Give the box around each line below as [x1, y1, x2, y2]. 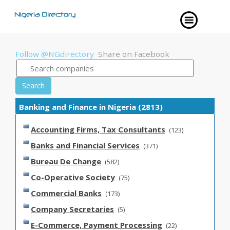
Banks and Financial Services [31, 140, 140, 150]
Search [22, 81, 45, 90]
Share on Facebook [98, 49, 169, 59]
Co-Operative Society [31, 172, 115, 182]
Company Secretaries [31, 204, 114, 214]
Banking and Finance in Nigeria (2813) [19, 102, 163, 112]
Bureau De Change [31, 156, 101, 166]
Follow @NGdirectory [15, 49, 94, 59]
